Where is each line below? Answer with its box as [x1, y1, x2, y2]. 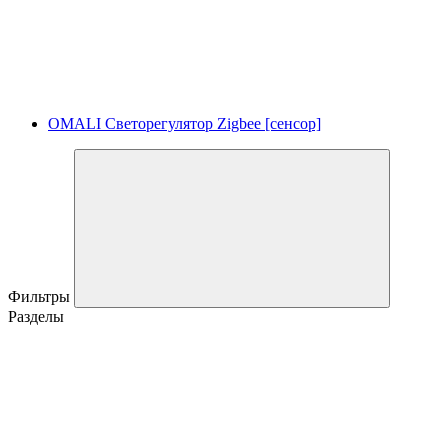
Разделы [8, 307, 64, 325]
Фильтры [8, 287, 74, 305]
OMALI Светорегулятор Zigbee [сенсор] [48, 114, 321, 132]
